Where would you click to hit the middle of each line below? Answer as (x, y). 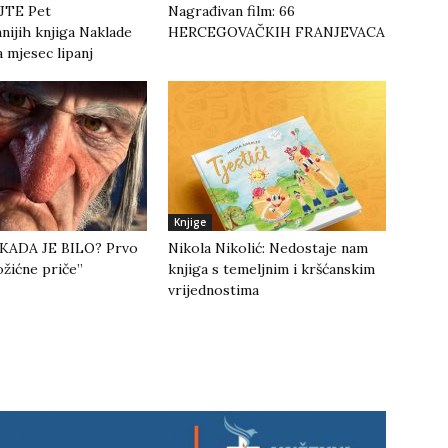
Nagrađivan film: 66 (231, 11)
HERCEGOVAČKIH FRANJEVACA (276, 32)
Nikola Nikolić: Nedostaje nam (268, 248)
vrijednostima (213, 290)
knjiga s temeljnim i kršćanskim (271, 269)
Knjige (190, 222)
